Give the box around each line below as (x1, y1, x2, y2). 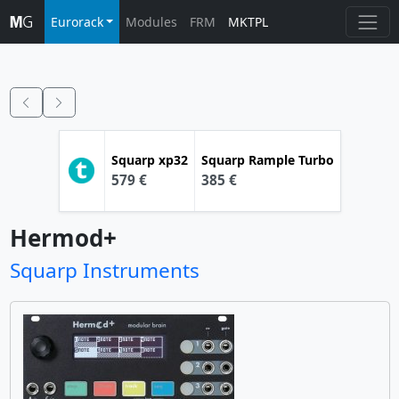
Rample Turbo (248, 151, 334, 168)
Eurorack (50, 13, 103, 30)
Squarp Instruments (9, 256, 199, 284)
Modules (126, 13, 178, 30)
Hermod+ (9, 221, 117, 254)
